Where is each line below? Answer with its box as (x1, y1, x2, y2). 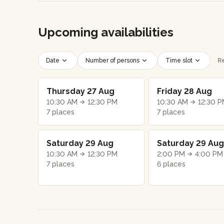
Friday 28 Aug (156, 86, 212, 96)
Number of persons (85, 56, 139, 64)
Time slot (165, 56, 192, 64)
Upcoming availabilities (38, 24, 173, 39)
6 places (156, 159, 185, 168)
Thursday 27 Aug (46, 86, 114, 96)
